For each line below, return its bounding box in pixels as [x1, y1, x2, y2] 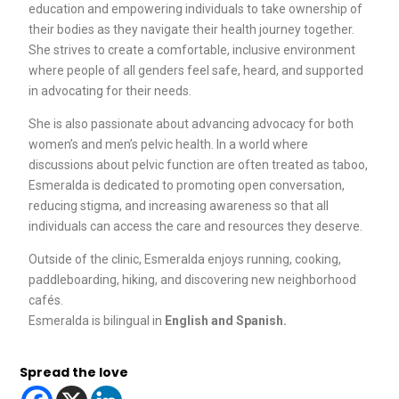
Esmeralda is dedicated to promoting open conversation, [28, 178, 346, 193]
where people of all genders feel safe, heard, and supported [28, 63, 364, 78]
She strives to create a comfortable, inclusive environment [28, 43, 356, 58]
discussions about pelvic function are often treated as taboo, [28, 158, 369, 173]
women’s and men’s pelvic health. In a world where [28, 137, 309, 152]
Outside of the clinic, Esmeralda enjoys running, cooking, [28, 252, 342, 267]
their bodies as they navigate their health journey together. [28, 22, 355, 37]
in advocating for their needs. [28, 84, 192, 99]
